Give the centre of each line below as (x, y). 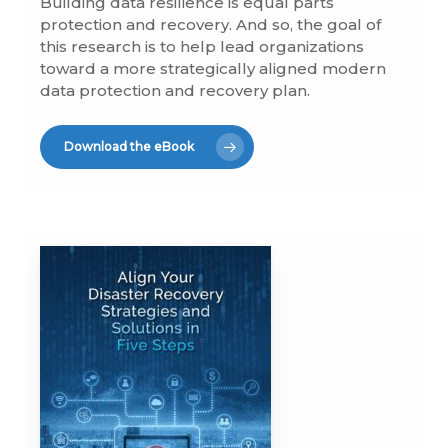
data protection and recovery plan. (175, 91)
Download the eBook (129, 146)
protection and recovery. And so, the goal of (211, 25)
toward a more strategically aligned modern (213, 69)
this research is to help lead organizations (202, 47)
